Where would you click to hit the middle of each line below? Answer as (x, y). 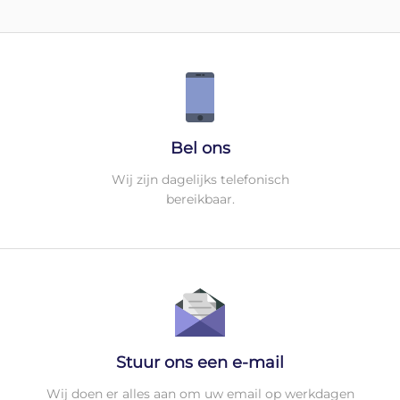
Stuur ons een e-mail (200, 362)
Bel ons (200, 148)
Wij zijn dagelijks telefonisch (200, 179)
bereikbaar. (200, 199)
